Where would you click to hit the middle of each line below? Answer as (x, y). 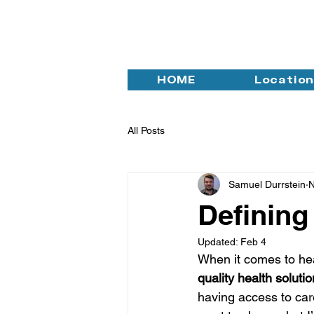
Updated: (219, 242)
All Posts (146, 130)
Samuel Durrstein (267, 184)
